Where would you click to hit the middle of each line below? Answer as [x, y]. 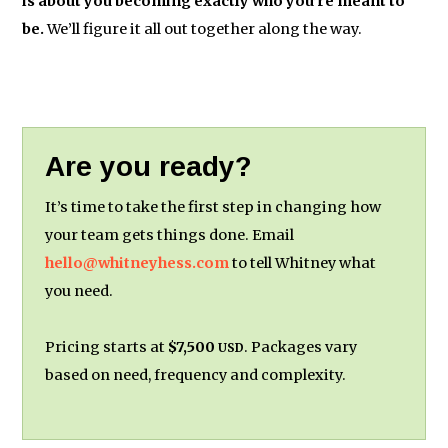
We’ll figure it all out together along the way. [203, 28]
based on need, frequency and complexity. [196, 374]
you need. [79, 290]
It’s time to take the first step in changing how [213, 206]
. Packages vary [301, 346]
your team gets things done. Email [170, 234]
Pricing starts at [107, 346]
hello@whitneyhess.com [137, 262]
